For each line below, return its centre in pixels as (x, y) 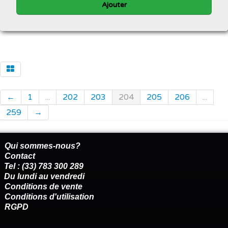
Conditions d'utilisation (49, 197)
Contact (20, 156)
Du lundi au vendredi (45, 177)
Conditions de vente (44, 187)
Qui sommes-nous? (42, 146)
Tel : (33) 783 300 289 (44, 166)
